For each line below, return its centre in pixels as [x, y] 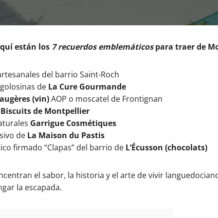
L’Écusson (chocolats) [166, 147]
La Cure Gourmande [87, 87]
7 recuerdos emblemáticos [102, 47]
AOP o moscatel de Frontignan [106, 99]
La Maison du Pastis [66, 135]
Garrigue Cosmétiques [73, 123]
